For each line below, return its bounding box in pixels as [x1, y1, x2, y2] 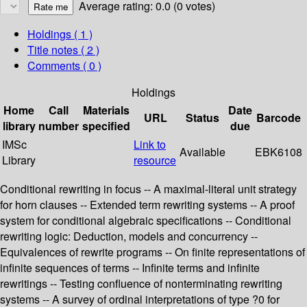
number [38, 118, 79, 134]
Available [180, 144, 225, 160]
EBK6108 [255, 144, 302, 160]
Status [186, 110, 219, 126]
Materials [83, 102, 130, 119]
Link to [134, 136, 166, 153]
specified [82, 118, 130, 134]
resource [134, 152, 176, 169]
